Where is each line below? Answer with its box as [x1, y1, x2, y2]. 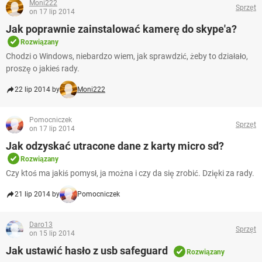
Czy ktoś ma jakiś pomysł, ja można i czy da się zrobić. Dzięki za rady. [6, 168, 254, 178]
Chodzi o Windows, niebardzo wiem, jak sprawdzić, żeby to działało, [6, 51, 248, 61]
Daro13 [29, 220, 53, 229]
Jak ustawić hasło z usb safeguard [6, 244, 168, 257]
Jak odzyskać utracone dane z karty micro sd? [6, 140, 224, 153]
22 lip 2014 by [15, 85, 60, 94]
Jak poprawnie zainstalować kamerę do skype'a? [6, 23, 237, 36]
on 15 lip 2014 [29, 229, 75, 238]
